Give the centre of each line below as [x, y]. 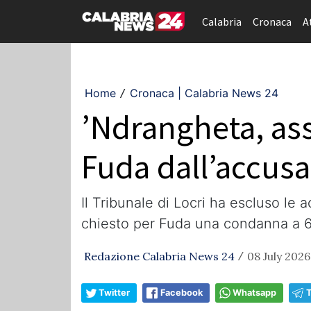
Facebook [182, 293]
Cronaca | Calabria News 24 [204, 93]
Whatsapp [254, 293]
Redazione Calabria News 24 [159, 256]
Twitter [114, 293]
